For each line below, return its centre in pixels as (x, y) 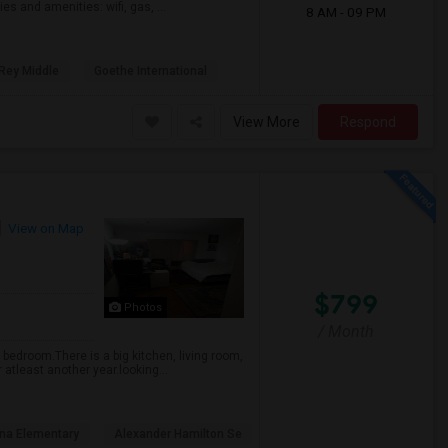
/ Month (346, 331)
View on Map (44, 228)
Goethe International (150, 71)
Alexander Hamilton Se (178, 434)
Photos (141, 307)
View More (266, 122)
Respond (368, 122)
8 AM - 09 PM (346, 12)
